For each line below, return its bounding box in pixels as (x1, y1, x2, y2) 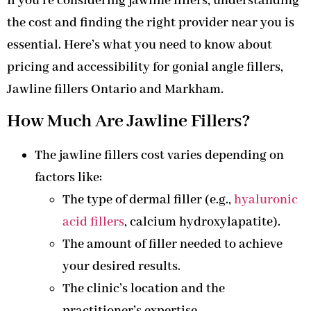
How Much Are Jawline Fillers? (7, 110, 251, 134)
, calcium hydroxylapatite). (124, 214, 280, 231)
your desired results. (62, 258, 180, 276)
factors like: (35, 169, 102, 187)
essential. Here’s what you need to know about (7, 36, 272, 53)
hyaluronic (234, 192, 298, 209)
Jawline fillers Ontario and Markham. (7, 81, 224, 98)
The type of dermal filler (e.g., (62, 192, 234, 209)
